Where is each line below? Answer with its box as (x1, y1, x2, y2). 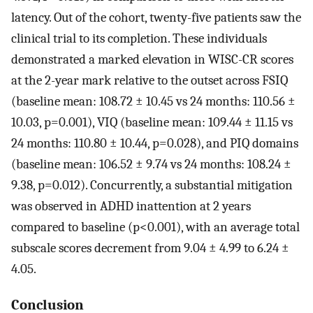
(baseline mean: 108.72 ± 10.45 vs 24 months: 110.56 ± (11, 93, 296, 109)
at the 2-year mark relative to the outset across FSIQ (11, 72, 288, 88)
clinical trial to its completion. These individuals (11, 30, 267, 46)
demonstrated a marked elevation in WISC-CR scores (11, 51, 293, 67)
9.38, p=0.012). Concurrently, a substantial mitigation (11, 177, 293, 193)
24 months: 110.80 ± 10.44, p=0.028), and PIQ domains (11, 135, 298, 151)
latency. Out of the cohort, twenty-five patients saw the (11, 9, 301, 25)
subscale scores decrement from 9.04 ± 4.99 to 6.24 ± (11, 240, 289, 256)
